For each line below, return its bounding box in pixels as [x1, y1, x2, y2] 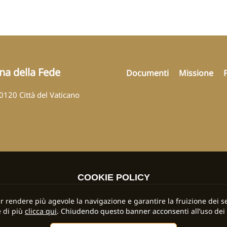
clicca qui [25, 206, 57, 216]
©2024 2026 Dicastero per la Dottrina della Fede [42, 207, 185, 216]
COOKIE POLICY [77, 172, 150, 182]
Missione [179, 67, 213, 79]
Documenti [126, 67, 169, 79]
